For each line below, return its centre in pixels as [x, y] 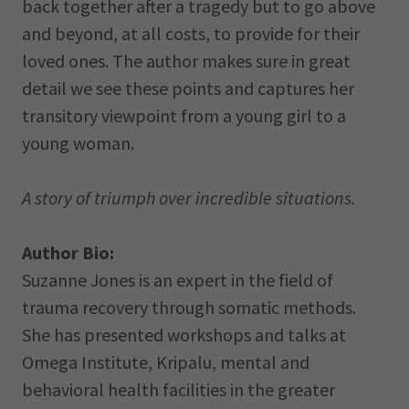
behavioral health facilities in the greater [178, 389]
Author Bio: [68, 252]
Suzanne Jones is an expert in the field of [178, 280]
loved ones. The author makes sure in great [186, 61]
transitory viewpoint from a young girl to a [184, 115]
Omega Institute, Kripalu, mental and [166, 362]
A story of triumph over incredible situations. [189, 198]
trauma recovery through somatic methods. [189, 307]
